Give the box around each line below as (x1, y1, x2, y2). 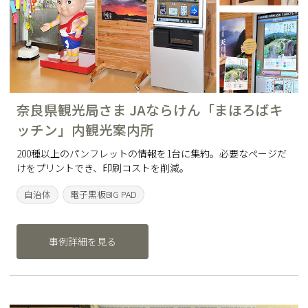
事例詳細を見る (49, 234, 116, 249)
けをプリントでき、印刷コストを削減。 (16, 161, 189, 175)
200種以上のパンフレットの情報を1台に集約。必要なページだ (16, 146, 287, 161)
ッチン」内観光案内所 (16, 120, 154, 140)
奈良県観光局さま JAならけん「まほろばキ (16, 100, 283, 120)
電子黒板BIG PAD (70, 188, 137, 201)
